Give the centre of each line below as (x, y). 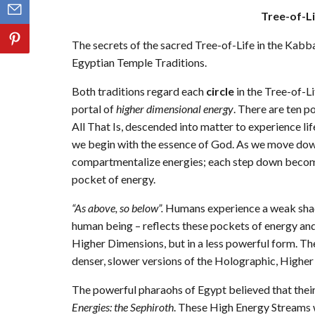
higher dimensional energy (175, 109)
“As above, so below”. (117, 208)
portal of (94, 109)
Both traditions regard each (139, 91)
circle (220, 91)
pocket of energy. (114, 179)
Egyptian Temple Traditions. (139, 63)
